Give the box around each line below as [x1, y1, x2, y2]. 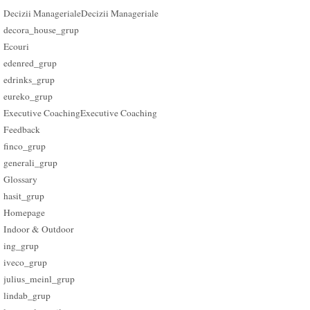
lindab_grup [3, 289, 51, 302]
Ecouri [3, 39, 30, 53]
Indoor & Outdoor [3, 222, 75, 235]
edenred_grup [3, 56, 57, 69]
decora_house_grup [3, 23, 80, 36]
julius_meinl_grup [3, 272, 75, 285]
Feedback [3, 122, 41, 136]
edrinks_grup [3, 73, 55, 86]
